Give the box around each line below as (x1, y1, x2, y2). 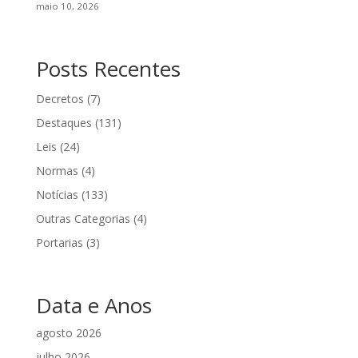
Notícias (35, 186, 78, 202)
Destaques (35, 114, 92, 130)
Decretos (35, 90, 84, 106)
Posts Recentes (35, 54, 181, 83)
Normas (35, 162, 78, 178)
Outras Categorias (35, 210, 130, 226)
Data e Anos (35, 290, 152, 320)
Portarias (35, 234, 83, 250)
